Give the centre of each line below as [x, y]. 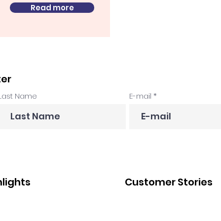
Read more [52, 8]
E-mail [140, 96]
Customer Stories [169, 182]
